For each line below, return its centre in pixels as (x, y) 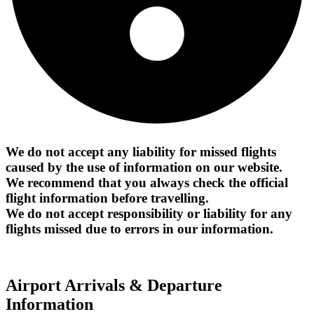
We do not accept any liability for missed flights (141, 151)
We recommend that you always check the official (147, 182)
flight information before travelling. (107, 198)
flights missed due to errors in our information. (139, 228)
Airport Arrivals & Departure (114, 286)
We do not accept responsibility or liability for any (149, 213)
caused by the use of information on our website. (144, 167)
